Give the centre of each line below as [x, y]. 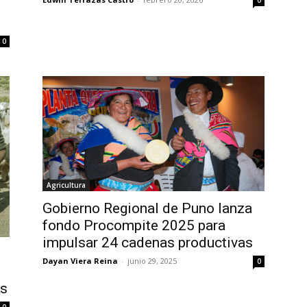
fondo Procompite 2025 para [134, 226]
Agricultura [66, 185]
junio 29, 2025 [152, 261]
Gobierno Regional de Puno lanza [147, 209]
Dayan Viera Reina [80, 261]
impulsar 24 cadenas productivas [148, 243]
